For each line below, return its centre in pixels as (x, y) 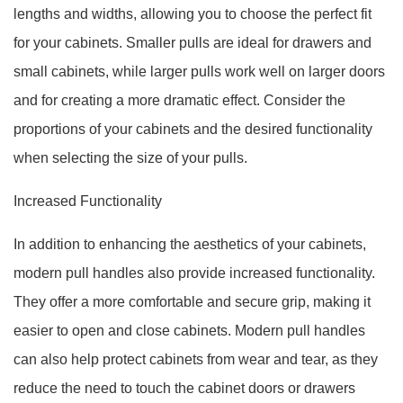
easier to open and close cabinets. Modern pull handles (189, 331)
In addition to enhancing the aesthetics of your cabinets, (190, 244)
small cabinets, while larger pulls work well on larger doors (199, 72)
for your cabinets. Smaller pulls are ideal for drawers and (193, 43)
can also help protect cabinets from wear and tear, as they (196, 359)
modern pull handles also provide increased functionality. (194, 273)
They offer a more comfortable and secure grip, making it (192, 302)
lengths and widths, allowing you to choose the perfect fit (193, 14)
